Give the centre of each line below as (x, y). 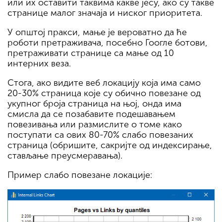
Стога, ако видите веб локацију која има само (104, 83)
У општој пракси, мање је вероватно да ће (97, 32)
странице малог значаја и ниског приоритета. (105, 13)
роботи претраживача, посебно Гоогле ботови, (108, 43)
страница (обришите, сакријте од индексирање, (110, 145)
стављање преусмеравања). (65, 156)
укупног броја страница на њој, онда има (94, 104)
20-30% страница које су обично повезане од (104, 93)
